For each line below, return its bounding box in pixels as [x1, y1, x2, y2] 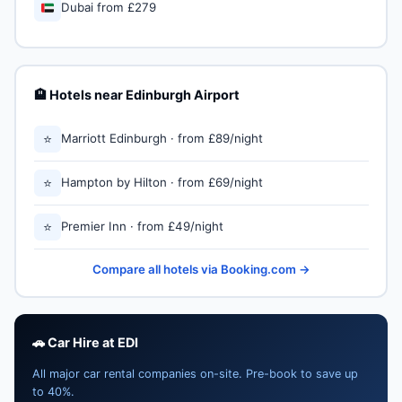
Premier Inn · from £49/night [60, 219, 223, 233]
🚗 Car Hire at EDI [32, 335, 138, 350]
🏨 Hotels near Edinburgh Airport [33, 86, 240, 102]
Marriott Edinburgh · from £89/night [60, 131, 263, 145]
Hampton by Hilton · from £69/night [60, 175, 263, 189]
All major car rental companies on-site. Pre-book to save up [32, 367, 358, 380]
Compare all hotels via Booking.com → [92, 261, 310, 276]
